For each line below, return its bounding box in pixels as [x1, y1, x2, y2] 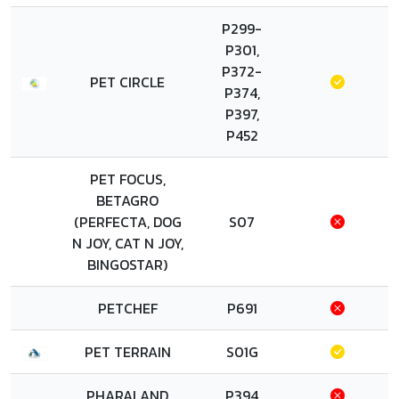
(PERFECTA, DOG [73, 211, 182, 232]
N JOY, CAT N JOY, [71, 232, 183, 254]
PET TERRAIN [84, 341, 171, 362]
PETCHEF [97, 297, 158, 319]
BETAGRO [96, 190, 159, 211]
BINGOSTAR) [87, 254, 167, 275]
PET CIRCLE [90, 71, 165, 93]
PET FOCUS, [89, 168, 166, 190]
